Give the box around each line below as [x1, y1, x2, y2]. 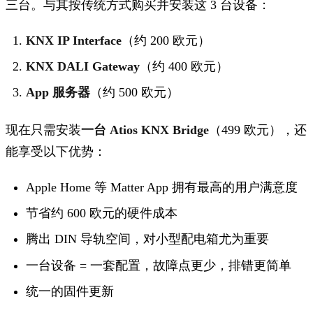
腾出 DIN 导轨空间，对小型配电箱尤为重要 [26, 232, 270, 247]
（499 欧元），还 [209, 122, 307, 137]
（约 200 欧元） [122, 33, 211, 48]
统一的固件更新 [26, 284, 115, 298]
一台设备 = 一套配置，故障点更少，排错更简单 [26, 258, 292, 272]
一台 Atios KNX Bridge [81, 122, 209, 137]
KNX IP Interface [26, 33, 122, 48]
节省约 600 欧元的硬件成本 [26, 205, 178, 220]
